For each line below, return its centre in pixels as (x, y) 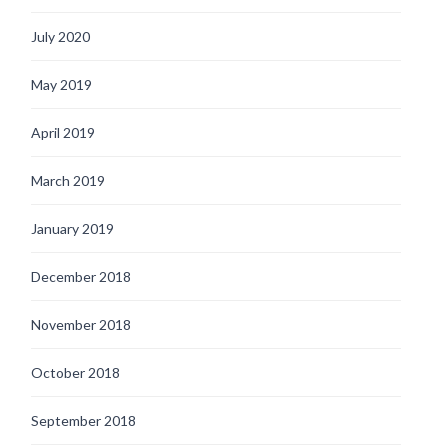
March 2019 (68, 180)
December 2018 (81, 276)
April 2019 (63, 132)
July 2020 (60, 36)
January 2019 (72, 228)
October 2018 (75, 372)
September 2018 (83, 420)
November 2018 (81, 324)
